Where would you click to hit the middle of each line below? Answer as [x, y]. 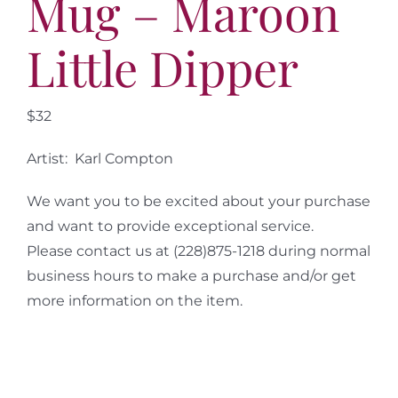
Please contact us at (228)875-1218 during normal [198, 251]
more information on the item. [134, 300]
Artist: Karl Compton [99, 158]
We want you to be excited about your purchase [198, 201]
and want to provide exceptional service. [170, 226]
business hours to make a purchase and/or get [191, 275]
